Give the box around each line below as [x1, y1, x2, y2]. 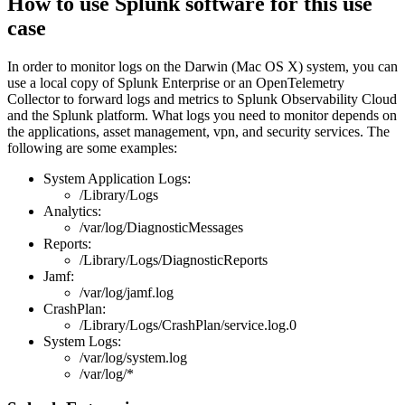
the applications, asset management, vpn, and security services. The [7, 123, 390, 139]
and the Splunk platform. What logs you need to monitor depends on [7, 107, 397, 123]
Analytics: [43, 202, 101, 219]
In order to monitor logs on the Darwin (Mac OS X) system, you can [7, 58, 398, 74]
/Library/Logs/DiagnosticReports [80, 251, 268, 268]
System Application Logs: [43, 170, 191, 186]
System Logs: [43, 333, 121, 349]
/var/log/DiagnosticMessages [80, 219, 243, 235]
